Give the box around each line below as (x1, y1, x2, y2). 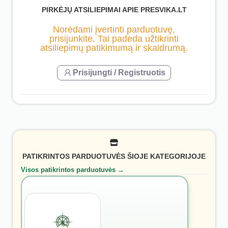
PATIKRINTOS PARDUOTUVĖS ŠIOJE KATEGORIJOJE (22, 152, 206, 161)
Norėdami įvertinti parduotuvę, (53, 24, 175, 35)
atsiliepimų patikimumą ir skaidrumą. (40, 42, 188, 53)
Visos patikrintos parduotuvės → (21, 165, 124, 174)
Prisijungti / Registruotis (73, 68, 165, 77)
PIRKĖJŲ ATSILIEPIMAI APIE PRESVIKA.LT (41, 6, 187, 14)
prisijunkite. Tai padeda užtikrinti (49, 33, 179, 44)
